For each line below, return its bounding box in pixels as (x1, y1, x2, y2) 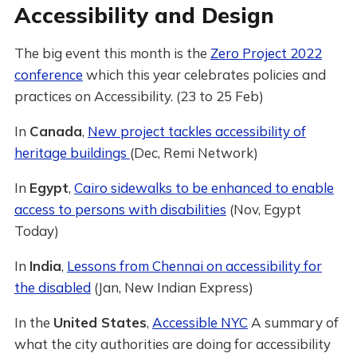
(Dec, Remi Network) (129, 144, 258, 161)
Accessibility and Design (14, 2, 274, 29)
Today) (14, 222, 59, 239)
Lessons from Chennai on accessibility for (66, 257, 322, 274)
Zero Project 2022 (210, 45, 322, 61)
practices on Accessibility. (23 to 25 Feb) (14, 88, 264, 104)
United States (53, 314, 147, 331)
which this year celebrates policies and (82, 66, 326, 83)
